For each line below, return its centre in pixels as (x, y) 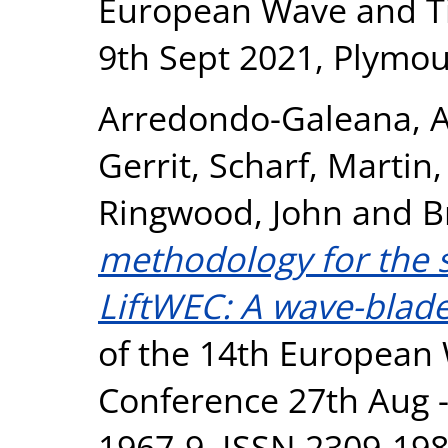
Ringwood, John (220, 211)
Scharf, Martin (321, 164)
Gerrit (144, 164)
